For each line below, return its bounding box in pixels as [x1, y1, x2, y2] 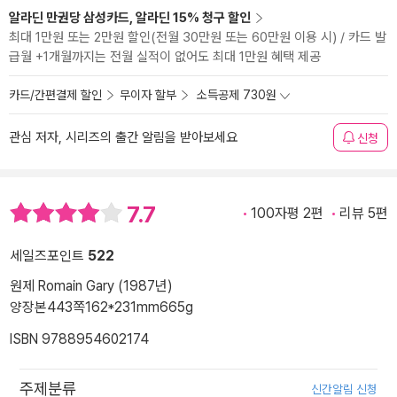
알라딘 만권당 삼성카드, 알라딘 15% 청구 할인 [9, 10, 251, 26]
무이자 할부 [120, 88, 176, 102]
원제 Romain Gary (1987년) [10, 277, 173, 295]
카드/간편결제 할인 [9, 88, 102, 102]
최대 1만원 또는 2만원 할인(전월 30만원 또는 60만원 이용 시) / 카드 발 [9, 29, 386, 45]
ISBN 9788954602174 [10, 331, 149, 348]
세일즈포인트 [10, 247, 88, 265]
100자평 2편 [251, 205, 323, 222]
